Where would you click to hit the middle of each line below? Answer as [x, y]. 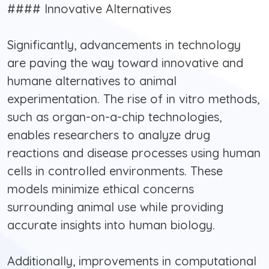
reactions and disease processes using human [134, 153]
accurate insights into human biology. [111, 225]
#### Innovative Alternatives [89, 9]
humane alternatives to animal [92, 81]
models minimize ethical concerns [101, 189]
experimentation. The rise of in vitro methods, [133, 99]
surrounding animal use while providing [115, 207]
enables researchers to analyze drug [109, 135]
